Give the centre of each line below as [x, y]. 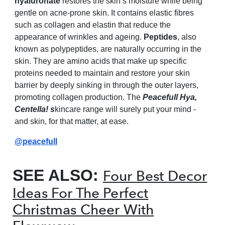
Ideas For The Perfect [81, 193]
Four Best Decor [155, 176]
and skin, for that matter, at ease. [72, 121]
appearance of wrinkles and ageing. [79, 37]
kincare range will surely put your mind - [125, 109]
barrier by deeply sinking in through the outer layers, [106, 85]
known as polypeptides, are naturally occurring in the [108, 49]
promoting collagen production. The [79, 97]
